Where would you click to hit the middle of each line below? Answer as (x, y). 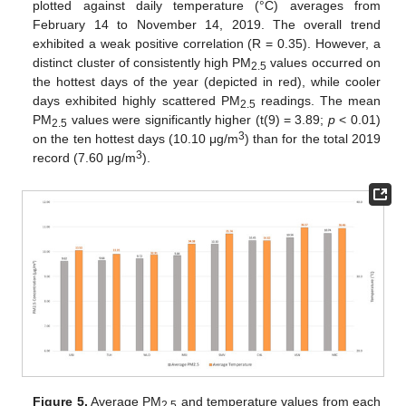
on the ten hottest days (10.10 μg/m (136, 138)
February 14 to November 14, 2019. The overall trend (207, 24)
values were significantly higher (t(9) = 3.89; (198, 119)
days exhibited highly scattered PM (136, 100)
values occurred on (324, 62)
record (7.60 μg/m (85, 157)
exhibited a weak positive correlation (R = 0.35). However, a (207, 43)
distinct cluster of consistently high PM (142, 62)
